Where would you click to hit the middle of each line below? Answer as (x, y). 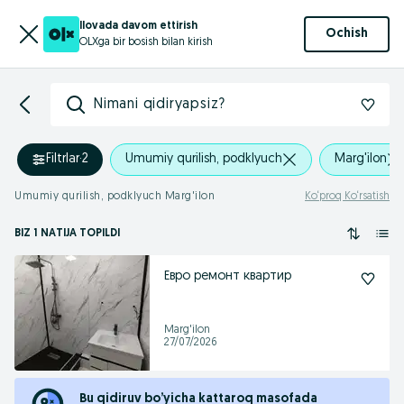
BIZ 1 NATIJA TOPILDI (67, 234)
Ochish (347, 34)
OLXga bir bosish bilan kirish (146, 42)
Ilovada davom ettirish (138, 26)
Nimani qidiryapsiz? (160, 105)
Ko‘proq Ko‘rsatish (347, 197)
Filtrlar (63, 159)
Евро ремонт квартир (228, 276)
